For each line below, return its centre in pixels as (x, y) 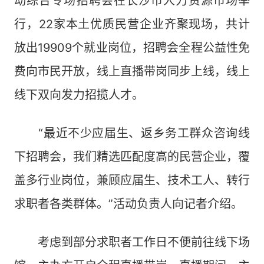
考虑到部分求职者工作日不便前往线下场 (132, 242)
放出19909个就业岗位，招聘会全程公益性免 (132, 48)
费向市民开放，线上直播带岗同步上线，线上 (132, 71)
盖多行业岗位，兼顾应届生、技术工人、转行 (132, 180)
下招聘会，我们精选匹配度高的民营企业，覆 (132, 157)
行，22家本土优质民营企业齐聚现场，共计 (132, 24)
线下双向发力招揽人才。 (79, 95)
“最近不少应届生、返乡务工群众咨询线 (132, 133)
